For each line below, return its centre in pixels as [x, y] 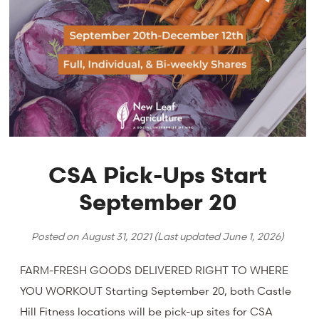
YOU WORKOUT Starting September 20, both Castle [156, 290]
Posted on [57, 236]
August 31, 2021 [117, 236]
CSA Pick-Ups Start [158, 175]
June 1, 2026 [252, 236]
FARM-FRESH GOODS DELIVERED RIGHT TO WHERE [155, 270]
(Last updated [187, 236]
